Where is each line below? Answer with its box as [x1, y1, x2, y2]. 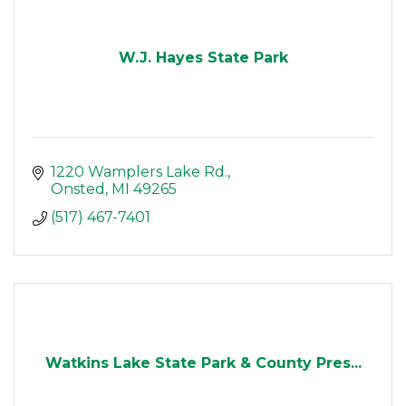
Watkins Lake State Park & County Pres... [44, 354, 362, 372]
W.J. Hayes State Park [118, 49, 288, 67]
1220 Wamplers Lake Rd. [51, 163, 227, 181]
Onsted [51, 180, 105, 198]
